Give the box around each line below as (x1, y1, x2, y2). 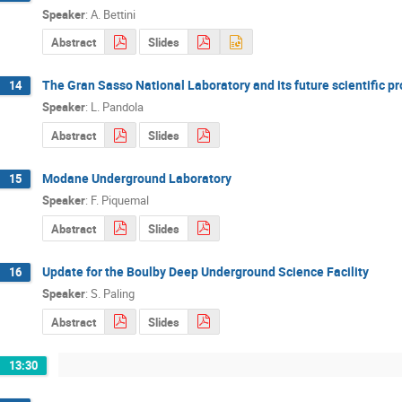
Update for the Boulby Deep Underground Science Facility (42, 262, 369, 280)
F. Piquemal (91, 192, 149, 209)
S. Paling (91, 285, 135, 302)
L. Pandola (91, 99, 144, 116)
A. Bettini (91, 5, 135, 22)
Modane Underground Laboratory (42, 169, 232, 187)
